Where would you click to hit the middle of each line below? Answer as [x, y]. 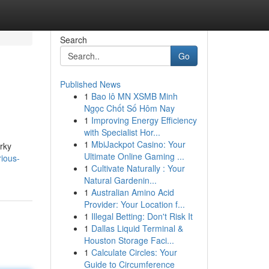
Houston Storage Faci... [129, 240]
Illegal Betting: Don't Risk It [142, 216]
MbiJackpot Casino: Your [138, 144]
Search [73, 40]
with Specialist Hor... [122, 132]
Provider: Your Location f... [134, 204]
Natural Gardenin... [120, 180]
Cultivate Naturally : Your [138, 168]
